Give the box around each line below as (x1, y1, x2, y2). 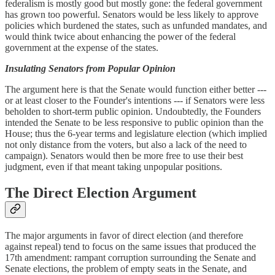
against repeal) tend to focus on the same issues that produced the (5, 241, 256, 252)
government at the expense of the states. (5, 42, 158, 53)
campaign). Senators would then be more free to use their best (5, 150, 243, 161)
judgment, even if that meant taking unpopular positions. (5, 161, 222, 172)
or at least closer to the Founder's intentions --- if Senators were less (5, 95, 265, 106)
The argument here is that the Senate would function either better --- (5, 84, 266, 95)
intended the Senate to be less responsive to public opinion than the (5, 117, 263, 128)
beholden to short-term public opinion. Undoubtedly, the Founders (5, 106, 261, 117)
